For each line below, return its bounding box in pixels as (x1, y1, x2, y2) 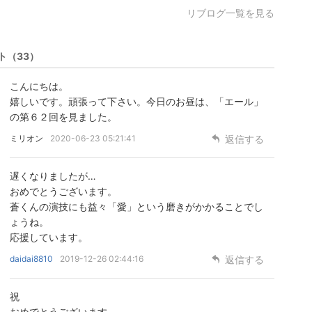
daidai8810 (10, 253, 53, 265)
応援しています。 (10, 231, 88, 244)
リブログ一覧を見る (187, 7, 274, 19)
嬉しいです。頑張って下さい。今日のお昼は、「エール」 (10, 95, 263, 108)
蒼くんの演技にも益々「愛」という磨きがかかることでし (10, 201, 263, 213)
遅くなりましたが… (10, 170, 96, 182)
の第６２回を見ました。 (10, 111, 117, 123)
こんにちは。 (10, 80, 68, 93)
